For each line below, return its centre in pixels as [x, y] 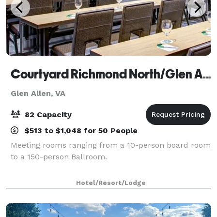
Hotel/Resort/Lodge [111, 183]
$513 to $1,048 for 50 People [80, 130]
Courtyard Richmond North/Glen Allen [207, 74]
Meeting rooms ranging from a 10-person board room [111, 145]
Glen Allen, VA [38, 93]
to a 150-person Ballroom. [59, 156]
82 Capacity [47, 114]
